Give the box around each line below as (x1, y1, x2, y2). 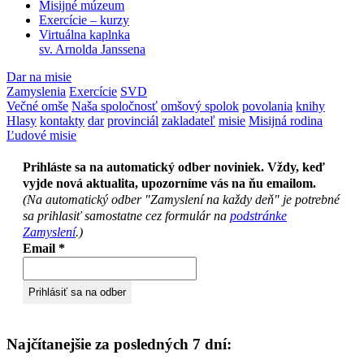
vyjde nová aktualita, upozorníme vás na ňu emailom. (23, 175, 316, 190)
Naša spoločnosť (71, 98, 158, 113)
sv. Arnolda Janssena (39, 41, 145, 56)
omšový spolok (161, 98, 239, 113)
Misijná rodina (249, 113, 323, 128)
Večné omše (6, 98, 68, 113)
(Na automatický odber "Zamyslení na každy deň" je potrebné (23, 192, 340, 206)
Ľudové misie (6, 128, 76, 142)
